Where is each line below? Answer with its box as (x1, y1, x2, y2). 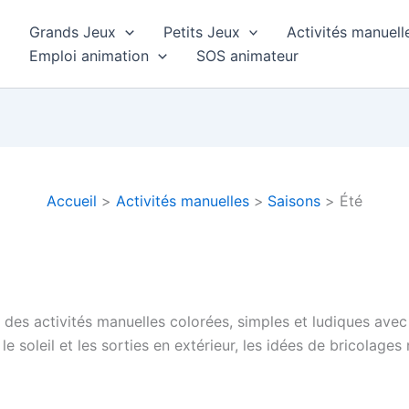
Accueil (47, 192, 98, 210)
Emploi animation (29, 47, 149, 65)
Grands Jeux (29, 23, 116, 41)
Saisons (267, 192, 321, 210)
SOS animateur (195, 47, 299, 65)
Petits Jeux (163, 23, 240, 41)
